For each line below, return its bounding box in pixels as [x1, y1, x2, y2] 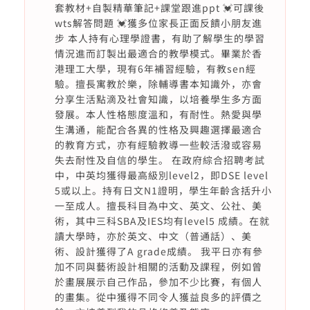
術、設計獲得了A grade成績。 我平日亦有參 [54, 244, 263, 258]
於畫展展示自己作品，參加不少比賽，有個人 [54, 275, 262, 289]
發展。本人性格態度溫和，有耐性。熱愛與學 [54, 107, 262, 121]
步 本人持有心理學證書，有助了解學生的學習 [54, 31, 265, 45]
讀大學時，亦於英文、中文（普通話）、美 [54, 229, 252, 243]
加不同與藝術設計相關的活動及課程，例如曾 [54, 259, 262, 273]
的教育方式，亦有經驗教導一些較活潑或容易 [54, 138, 262, 152]
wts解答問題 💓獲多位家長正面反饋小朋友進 [54, 16, 262, 30]
